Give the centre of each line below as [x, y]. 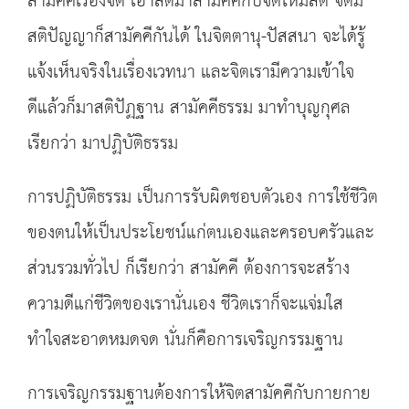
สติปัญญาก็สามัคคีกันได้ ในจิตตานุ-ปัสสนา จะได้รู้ [196, 37]
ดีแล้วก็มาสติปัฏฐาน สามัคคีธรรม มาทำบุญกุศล [189, 108]
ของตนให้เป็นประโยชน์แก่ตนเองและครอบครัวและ [201, 233]
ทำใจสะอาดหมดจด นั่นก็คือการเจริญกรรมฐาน [185, 340]
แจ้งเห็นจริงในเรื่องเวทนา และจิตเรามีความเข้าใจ [191, 73]
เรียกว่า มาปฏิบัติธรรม [103, 144]
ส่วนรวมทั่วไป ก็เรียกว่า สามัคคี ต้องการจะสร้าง [189, 269]
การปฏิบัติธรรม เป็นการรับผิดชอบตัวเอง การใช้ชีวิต [203, 198]
